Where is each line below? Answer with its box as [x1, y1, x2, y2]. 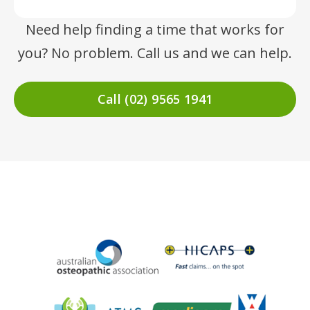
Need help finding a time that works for [26, 20, 284, 39]
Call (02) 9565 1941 [97, 90, 213, 107]
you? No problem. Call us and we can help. [18, 44, 292, 63]
